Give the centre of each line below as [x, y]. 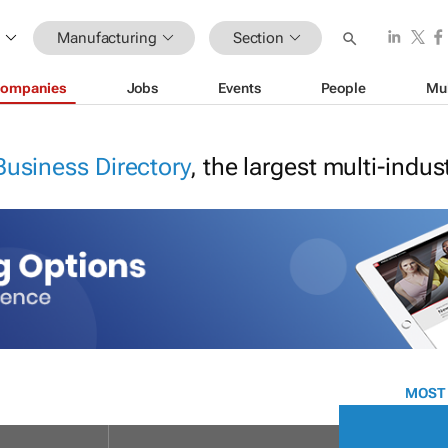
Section [258, 37]
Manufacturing [107, 37]
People [343, 87]
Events [239, 87]
